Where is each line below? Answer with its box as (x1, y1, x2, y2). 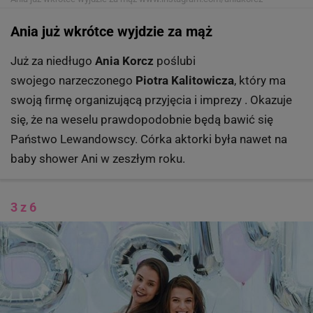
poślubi (154, 53, 196, 68)
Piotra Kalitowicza (133, 73, 234, 87)
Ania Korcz (95, 53, 154, 68)
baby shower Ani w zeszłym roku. (10, 151, 188, 166)
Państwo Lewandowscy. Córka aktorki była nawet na (10, 131, 287, 146)
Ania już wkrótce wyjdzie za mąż (10, 22, 212, 40)
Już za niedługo (10, 53, 95, 68)
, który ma (234, 73, 286, 87)
